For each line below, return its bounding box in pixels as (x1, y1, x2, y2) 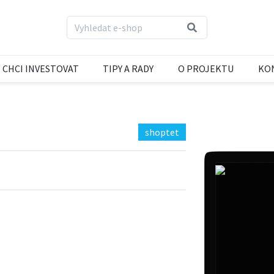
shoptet (144, 125, 179, 138)
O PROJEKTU (178, 62, 234, 75)
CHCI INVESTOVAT (2, 62, 79, 75)
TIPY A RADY (103, 62, 154, 75)
